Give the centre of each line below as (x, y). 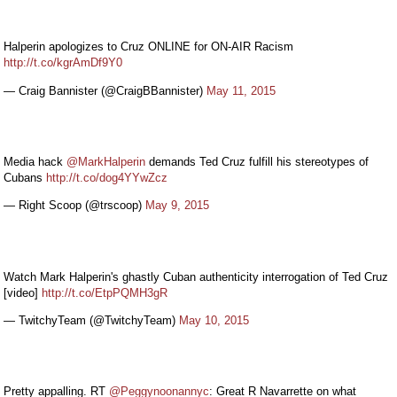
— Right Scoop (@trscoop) (74, 206)
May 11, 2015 (241, 90)
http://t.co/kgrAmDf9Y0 (63, 63)
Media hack (35, 162)
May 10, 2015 (214, 320)
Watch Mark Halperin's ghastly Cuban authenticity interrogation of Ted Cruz (196, 276)
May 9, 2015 (177, 206)
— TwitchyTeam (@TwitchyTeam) (91, 320)
